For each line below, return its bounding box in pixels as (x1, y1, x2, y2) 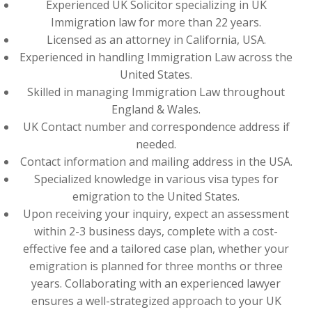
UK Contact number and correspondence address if (22, 119, 290, 134)
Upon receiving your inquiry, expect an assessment (23, 206, 289, 221)
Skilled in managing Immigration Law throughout (27, 84, 285, 100)
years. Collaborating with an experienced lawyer (31, 276, 281, 291)
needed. (136, 136, 176, 152)
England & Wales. (111, 102, 201, 117)
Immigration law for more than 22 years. (51, 15, 261, 30)
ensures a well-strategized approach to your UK (31, 293, 281, 309)
